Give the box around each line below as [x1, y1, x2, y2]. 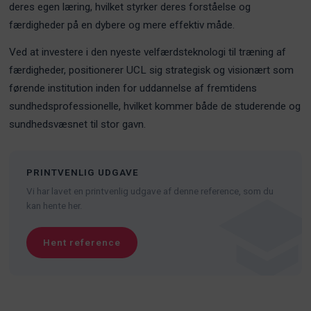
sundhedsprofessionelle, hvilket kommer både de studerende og [9, 100, 301, 113]
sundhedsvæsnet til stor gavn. [9, 118, 146, 131]
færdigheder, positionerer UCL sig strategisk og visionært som [9, 64, 294, 77]
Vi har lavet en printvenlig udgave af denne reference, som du [26, 186, 274, 197]
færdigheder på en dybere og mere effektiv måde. [9, 18, 235, 31]
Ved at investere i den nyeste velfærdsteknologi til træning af [9, 46, 287, 59]
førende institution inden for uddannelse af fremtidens [9, 82, 258, 95]
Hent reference [43, 237, 121, 249]
